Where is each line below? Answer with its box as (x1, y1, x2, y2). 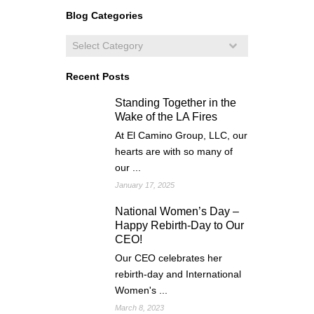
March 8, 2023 (115, 303, 164, 312)
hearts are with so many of (115, 145, 233, 157)
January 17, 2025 (115, 180, 175, 189)
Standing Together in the (115, 96, 236, 109)
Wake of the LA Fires (115, 110, 217, 123)
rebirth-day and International (115, 268, 241, 280)
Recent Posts (66, 70, 130, 82)
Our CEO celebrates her (115, 252, 222, 264)
